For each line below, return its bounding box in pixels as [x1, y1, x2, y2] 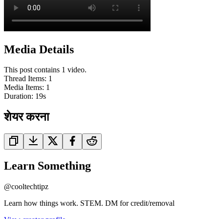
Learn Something [4, 159, 91, 173]
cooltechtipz [11, 182, 48, 191]
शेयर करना [4, 110, 49, 124]
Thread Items [4, 74, 44, 83]
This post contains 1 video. [4, 66, 87, 74]
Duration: [4, 92, 35, 101]
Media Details [4, 43, 74, 56]
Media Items [4, 83, 42, 92]
